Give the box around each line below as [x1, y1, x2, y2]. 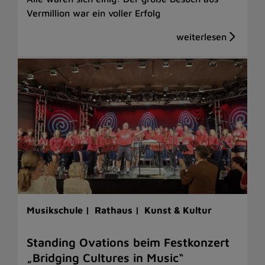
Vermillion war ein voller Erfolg [27, 7, 160, 18]
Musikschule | [27, 204, 92, 215]
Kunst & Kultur [144, 204, 212, 215]
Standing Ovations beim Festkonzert [27, 235, 230, 249]
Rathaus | [95, 204, 142, 215]
